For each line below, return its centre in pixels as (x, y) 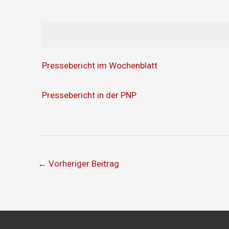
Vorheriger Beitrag (83, 164)
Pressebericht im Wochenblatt (100, 66)
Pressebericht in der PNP (89, 95)
